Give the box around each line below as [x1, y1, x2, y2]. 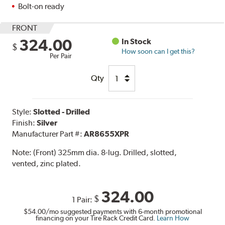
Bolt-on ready [18, 2, 65, 12]
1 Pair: [71, 195, 94, 205]
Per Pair [50, 52, 72, 60]
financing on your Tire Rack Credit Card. [36, 214, 157, 222]
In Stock [122, 37, 152, 47]
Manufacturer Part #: [12, 129, 84, 139]
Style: [12, 107, 34, 117]
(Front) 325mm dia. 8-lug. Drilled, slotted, [33, 148, 177, 158]
